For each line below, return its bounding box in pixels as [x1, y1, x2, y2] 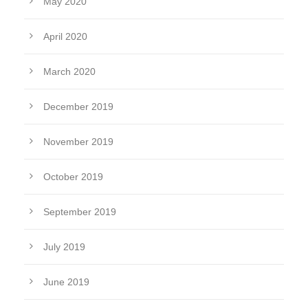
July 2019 [43, 241, 85, 253]
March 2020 [43, 66, 96, 78]
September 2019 [43, 206, 116, 218]
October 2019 [43, 171, 103, 183]
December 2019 [43, 101, 113, 113]
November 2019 [43, 136, 113, 148]
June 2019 [43, 276, 89, 288]
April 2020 [43, 31, 87, 43]
